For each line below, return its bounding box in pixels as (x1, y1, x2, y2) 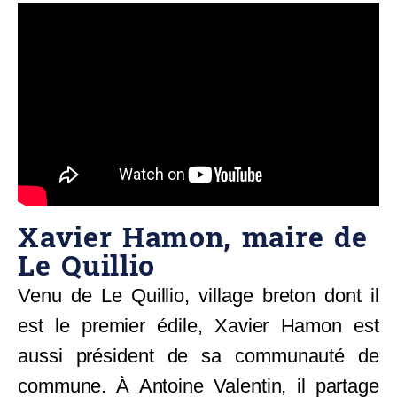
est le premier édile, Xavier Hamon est (18, 314, 379, 337)
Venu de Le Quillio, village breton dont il (18, 284, 379, 307)
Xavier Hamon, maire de (18, 212, 368, 264)
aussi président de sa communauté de (18, 344, 379, 367)
